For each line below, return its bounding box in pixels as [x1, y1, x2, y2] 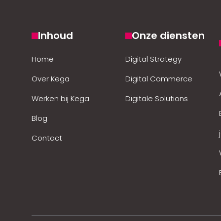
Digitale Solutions [125, 93, 188, 104]
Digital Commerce [125, 74, 192, 84]
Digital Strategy [125, 54, 182, 64]
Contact [32, 133, 62, 143]
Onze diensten [132, 29, 205, 42]
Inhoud [38, 29, 73, 42]
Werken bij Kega [32, 93, 89, 104]
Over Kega [32, 74, 70, 84]
